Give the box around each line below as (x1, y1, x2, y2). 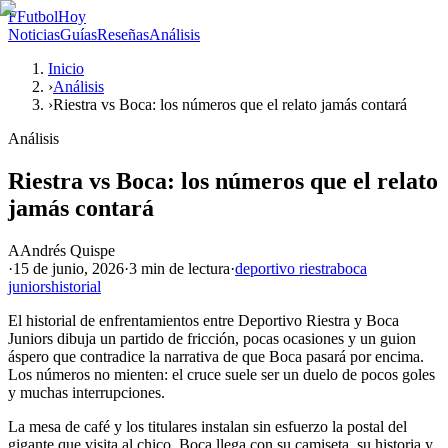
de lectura (165, 259, 230, 277)
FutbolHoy (17, 8, 86, 25)
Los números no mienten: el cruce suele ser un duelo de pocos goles (8, 365, 435, 383)
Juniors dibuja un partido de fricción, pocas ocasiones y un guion (8, 329, 416, 347)
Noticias (8, 26, 60, 43)
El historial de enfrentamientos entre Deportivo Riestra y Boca (8, 311, 399, 329)
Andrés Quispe (20, 241, 115, 259)
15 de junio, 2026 (13, 259, 124, 277)
